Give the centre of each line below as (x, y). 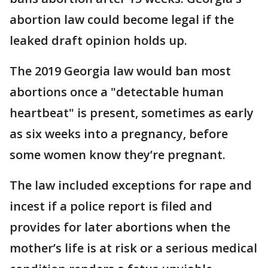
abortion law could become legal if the (122, 19)
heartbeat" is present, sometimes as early (132, 113)
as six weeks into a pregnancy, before (119, 134)
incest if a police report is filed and (111, 206)
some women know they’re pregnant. (118, 155)
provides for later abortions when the (120, 227)
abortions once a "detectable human (117, 92)
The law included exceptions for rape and (131, 185)
